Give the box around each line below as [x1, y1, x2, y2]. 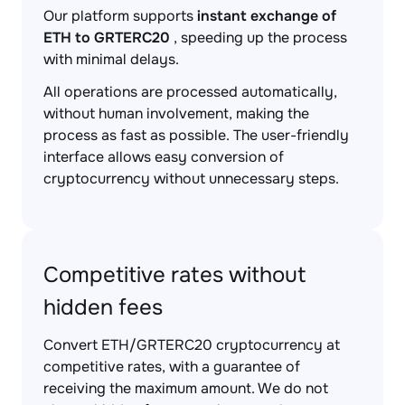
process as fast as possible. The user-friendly [43, 126, 349, 145]
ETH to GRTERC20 [43, 28, 170, 47]
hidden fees [43, 294, 163, 321]
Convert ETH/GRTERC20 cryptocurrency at [43, 335, 340, 354]
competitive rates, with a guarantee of [43, 357, 300, 376]
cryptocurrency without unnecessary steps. [43, 169, 339, 188]
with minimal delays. [43, 50, 179, 69]
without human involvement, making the [43, 104, 309, 123]
